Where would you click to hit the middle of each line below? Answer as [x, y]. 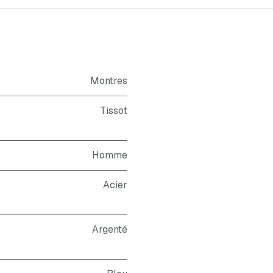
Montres [109, 81]
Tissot [114, 111]
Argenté [110, 229]
